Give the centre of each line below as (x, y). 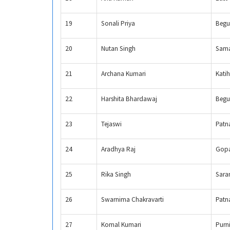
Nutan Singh (118, 49)
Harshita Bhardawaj (129, 99)
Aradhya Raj (118, 149)
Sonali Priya (118, 24)
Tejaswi (111, 124)
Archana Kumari (123, 74)
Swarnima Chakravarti (132, 200)
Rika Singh (116, 175)
